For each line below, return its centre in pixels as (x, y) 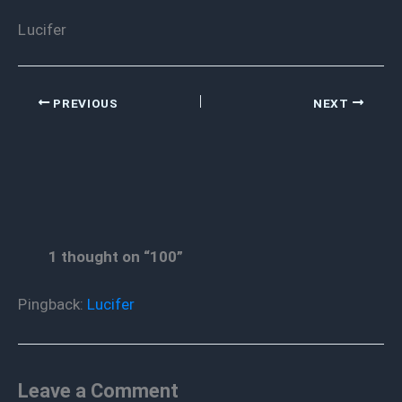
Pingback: (57, 305)
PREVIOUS (84, 103)
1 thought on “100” (116, 256)
